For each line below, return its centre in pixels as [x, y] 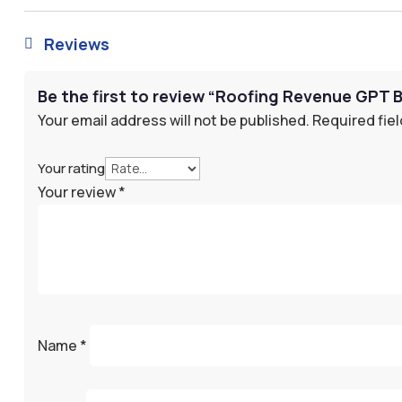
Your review [78, 192]
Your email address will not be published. [173, 121]
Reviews [77, 44]
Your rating [71, 169]
